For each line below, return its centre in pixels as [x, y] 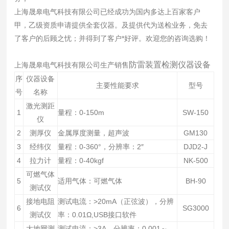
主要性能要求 [117, 85]
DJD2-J [196, 147]
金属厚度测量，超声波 [94, 133]
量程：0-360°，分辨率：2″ [101, 147]
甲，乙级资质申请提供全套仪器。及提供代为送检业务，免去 [111, 25]
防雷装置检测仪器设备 [170, 65]
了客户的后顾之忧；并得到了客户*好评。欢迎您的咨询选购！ [112, 38]
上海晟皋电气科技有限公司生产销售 [72, 65]
